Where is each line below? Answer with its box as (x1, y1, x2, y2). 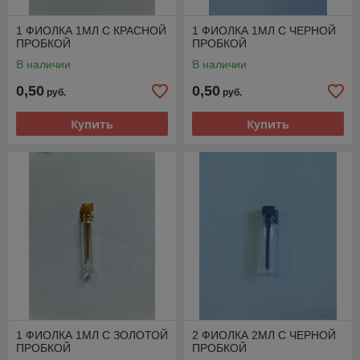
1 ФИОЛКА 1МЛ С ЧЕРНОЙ (192, 24, 336, 37)
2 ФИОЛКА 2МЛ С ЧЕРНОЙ (192, 329, 336, 342)
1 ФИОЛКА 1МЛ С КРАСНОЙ (16, 24, 166, 37)
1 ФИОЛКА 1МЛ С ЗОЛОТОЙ (16, 329, 168, 342)
